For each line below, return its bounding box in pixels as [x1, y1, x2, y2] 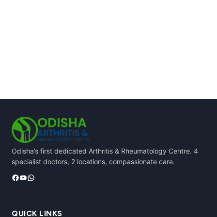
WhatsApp [27, 172, 64, 182]
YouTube [19, 172, 50, 182]
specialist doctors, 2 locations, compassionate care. [12, 157, 175, 166]
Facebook [11, 172, 47, 182]
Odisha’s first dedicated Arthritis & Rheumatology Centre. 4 [12, 146, 198, 155]
